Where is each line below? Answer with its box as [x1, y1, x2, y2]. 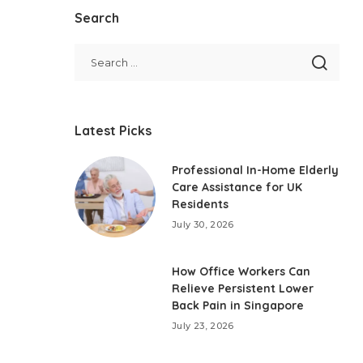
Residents [172, 197, 229, 212]
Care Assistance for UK [172, 180, 303, 195]
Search [75, 10, 120, 27]
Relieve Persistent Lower [172, 281, 314, 297]
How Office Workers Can [172, 264, 311, 280]
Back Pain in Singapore [172, 298, 305, 314]
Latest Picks [75, 122, 152, 139]
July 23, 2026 [172, 320, 234, 332]
